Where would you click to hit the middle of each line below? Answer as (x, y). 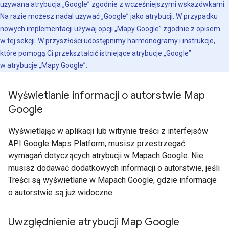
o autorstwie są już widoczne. (61, 192)
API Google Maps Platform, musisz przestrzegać (97, 143)
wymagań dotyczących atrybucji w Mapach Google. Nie (106, 156)
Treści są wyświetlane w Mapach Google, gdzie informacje (112, 180)
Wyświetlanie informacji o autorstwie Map (107, 95)
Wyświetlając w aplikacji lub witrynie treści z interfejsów (108, 131)
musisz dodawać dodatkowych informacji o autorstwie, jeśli (114, 168)
